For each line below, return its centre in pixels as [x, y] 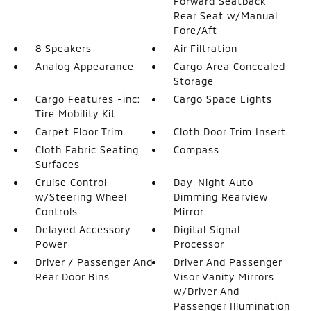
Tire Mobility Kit [75, 114]
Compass [197, 150]
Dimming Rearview [221, 197]
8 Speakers [63, 48]
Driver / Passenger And [94, 262]
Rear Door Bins [72, 277]
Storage [194, 81]
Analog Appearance [84, 66]
